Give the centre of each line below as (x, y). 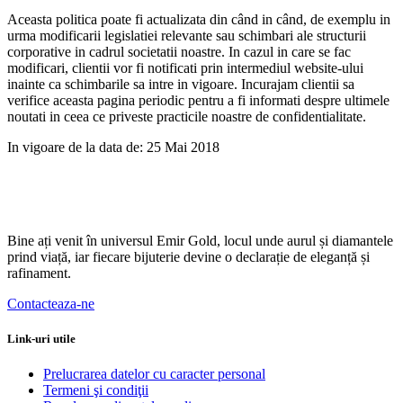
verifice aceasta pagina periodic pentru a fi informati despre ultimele (198, 100)
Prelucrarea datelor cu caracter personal (154, 374)
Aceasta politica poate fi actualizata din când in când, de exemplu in (199, 19)
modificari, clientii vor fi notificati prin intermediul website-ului (185, 67)
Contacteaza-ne (51, 303)
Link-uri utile (41, 338)
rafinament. (39, 273)
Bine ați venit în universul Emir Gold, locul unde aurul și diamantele (200, 240)
